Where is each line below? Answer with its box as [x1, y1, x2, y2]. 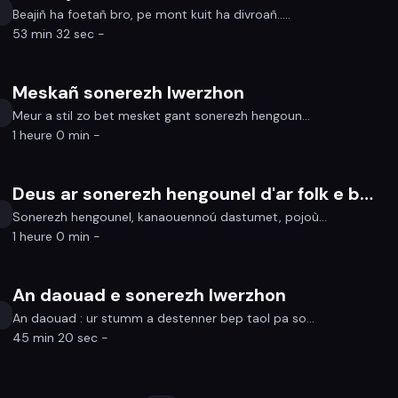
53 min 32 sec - [12, 26, 106, 42]
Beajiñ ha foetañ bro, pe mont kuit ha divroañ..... [12, 6, 291, 22]
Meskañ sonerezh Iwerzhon [12, 81, 245, 104]
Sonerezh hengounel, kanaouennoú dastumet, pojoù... [12, 209, 328, 225]
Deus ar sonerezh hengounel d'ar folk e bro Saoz [360, 182, 374, 205]
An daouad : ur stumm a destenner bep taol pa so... [12, 310, 315, 326]
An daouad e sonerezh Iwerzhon [12, 283, 287, 306]
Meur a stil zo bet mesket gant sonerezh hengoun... [12, 107, 311, 123]
